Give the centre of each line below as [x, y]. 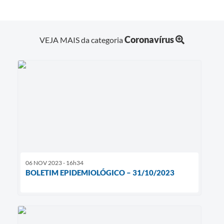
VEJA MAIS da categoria [82, 39]
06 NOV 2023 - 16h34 [54, 162]
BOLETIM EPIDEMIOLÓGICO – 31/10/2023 [100, 172]
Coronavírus [149, 39]
